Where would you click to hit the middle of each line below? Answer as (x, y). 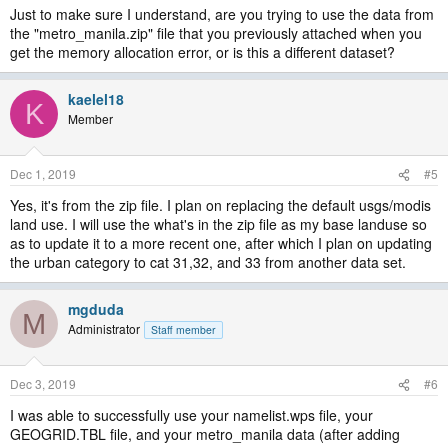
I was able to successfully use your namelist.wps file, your (191, 415)
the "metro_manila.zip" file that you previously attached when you (216, 33)
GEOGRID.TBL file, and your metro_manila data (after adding (205, 434)
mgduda (96, 309)
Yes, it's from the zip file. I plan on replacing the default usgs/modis (220, 205)
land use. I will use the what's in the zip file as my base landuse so (218, 224)
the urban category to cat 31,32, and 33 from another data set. (208, 262)
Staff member (183, 329)
